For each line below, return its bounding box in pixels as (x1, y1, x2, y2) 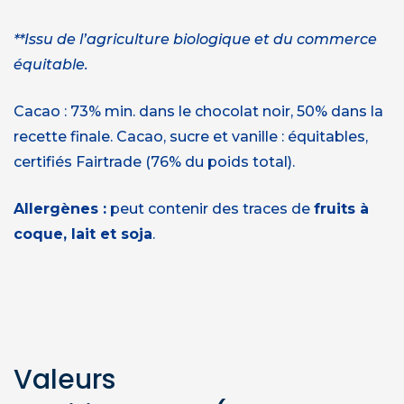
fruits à (314, 199, 369, 217)
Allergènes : (14, 199, 106, 217)
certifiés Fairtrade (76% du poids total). (14, 152, 295, 170)
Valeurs (14, 360, 115, 399)
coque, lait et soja (14, 225, 152, 243)
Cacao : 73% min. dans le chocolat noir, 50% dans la (14, 102, 383, 120)
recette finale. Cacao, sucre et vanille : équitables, (14, 127, 368, 145)
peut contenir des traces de (106, 199, 314, 217)
